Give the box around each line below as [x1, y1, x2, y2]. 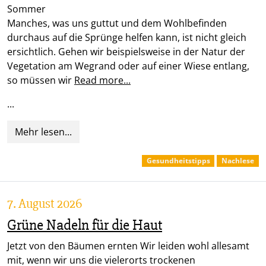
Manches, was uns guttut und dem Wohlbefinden [7, 16, 227, 30]
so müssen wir [7, 73, 74, 87]
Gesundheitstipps [146, 155, 210, 166]
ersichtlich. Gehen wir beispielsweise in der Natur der [7, 45, 245, 58]
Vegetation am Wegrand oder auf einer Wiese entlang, [7, 59, 249, 72]
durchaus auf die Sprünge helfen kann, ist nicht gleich [7, 30, 246, 44]
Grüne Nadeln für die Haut [7, 216, 162, 234]
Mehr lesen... [15, 125, 72, 138]
